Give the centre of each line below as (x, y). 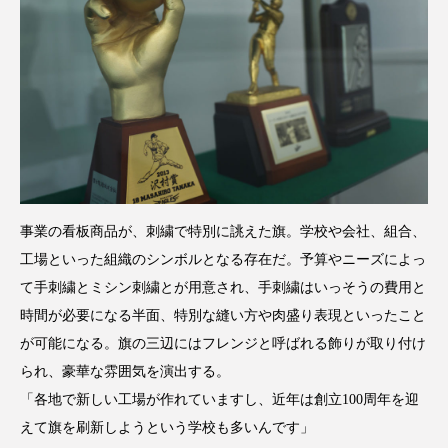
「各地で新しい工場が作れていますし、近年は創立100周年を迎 (219, 399)
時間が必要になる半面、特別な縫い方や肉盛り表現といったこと (223, 315)
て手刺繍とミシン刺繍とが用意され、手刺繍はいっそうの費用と (223, 287)
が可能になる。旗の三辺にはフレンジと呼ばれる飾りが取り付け (223, 343)
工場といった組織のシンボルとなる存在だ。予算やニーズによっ (223, 259)
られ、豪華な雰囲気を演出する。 (125, 371)
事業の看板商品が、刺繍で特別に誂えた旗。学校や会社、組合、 (223, 231)
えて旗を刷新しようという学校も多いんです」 (167, 427)
